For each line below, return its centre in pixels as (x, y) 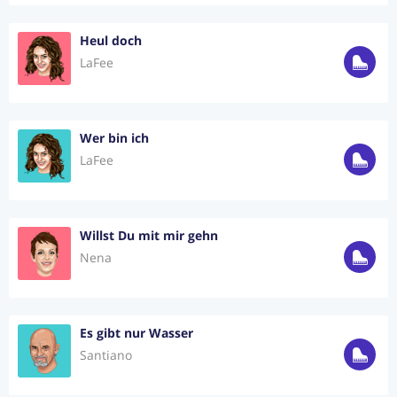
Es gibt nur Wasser (136, 333)
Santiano (106, 355)
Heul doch (111, 40)
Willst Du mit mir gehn (149, 235)
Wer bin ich (114, 138)
